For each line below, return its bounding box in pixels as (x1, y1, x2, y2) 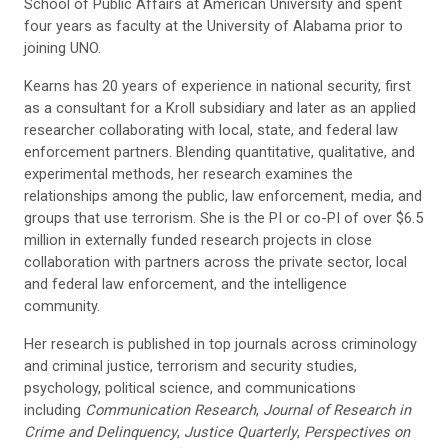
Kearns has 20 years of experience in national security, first (24, 76, 411, 95)
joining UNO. (24, 38, 101, 57)
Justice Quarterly (184, 422, 297, 441)
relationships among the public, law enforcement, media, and (24, 186, 422, 205)
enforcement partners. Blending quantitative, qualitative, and (24, 142, 415, 161)
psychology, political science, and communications (24, 378, 356, 397)
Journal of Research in (263, 400, 411, 419)
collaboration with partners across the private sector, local (24, 252, 407, 271)
